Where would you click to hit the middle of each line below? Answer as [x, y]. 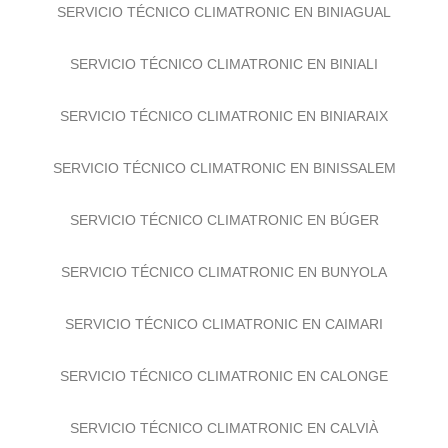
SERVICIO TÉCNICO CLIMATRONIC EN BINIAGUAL [224, 20]
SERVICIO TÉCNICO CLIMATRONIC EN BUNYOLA [224, 280]
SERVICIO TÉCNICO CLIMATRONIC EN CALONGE [224, 384]
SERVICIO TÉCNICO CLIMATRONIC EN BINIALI [224, 72]
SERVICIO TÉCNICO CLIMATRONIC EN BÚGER [224, 228]
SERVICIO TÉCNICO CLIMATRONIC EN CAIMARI [224, 332]
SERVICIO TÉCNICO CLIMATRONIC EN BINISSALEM [224, 176]
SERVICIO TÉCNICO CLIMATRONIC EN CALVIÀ [224, 436]
